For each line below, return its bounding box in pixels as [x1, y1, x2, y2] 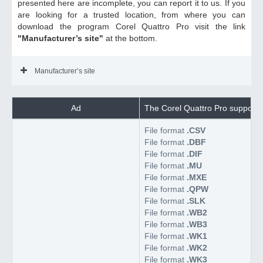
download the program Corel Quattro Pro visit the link [18, 22, 245, 31]
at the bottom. [106, 33, 157, 43]
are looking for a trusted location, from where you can [18, 10, 245, 19]
